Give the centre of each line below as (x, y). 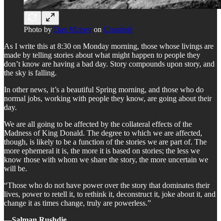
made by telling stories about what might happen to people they (102, 55)
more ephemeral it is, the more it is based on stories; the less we (102, 150)
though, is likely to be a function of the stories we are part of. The (105, 142)
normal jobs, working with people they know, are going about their (108, 98)
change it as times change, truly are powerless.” (77, 203)
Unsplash (118, 29)
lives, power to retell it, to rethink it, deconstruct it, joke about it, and (110, 194)
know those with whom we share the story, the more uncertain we (106, 159)
